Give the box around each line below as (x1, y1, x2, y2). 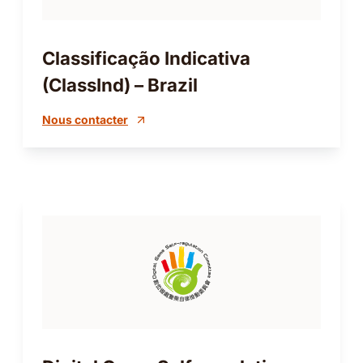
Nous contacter (42, 113, 128, 127)
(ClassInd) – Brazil (42, 74, 198, 96)
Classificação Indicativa (42, 47, 250, 70)
